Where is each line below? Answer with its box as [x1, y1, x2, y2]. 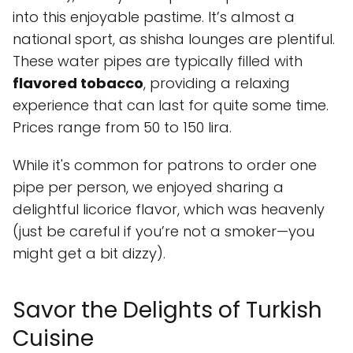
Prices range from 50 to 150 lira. [13, 117, 232, 137]
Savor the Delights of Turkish [13, 295, 322, 325]
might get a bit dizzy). [13, 243, 165, 263]
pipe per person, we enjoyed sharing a [13, 177, 284, 197]
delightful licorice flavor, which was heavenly [13, 199, 325, 219]
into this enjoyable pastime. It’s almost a [13, 7, 295, 27]
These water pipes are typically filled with [13, 51, 303, 71]
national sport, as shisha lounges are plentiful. [13, 29, 335, 49]
